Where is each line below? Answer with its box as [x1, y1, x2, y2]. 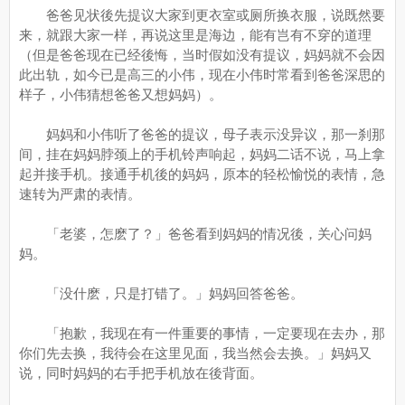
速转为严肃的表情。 [19, 186, 141, 202]
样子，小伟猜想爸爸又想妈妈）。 [19, 87, 222, 102]
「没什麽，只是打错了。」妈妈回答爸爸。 [19, 286, 304, 301]
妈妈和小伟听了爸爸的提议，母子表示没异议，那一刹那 [19, 127, 385, 142]
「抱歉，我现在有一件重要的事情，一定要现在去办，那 [19, 325, 385, 341]
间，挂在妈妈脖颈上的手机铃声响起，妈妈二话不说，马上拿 [19, 146, 385, 162]
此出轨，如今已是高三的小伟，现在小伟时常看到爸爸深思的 [19, 67, 385, 82]
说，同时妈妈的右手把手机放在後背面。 [19, 365, 263, 381]
